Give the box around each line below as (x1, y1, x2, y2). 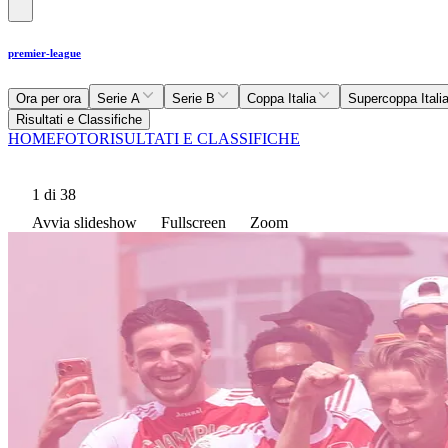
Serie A (97, 90, 140, 106)
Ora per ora (16, 90, 81, 106)
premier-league (8, 46, 81, 59)
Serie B (172, 90, 215, 106)
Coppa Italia (247, 90, 316, 106)
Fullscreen (161, 213, 226, 231)
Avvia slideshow (32, 213, 137, 231)
